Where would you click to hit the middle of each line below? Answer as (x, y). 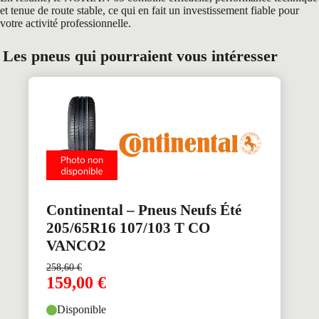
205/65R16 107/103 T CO (128, 228)
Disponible (82, 310)
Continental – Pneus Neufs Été (144, 210)
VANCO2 (76, 246)
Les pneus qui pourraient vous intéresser (141, 56)
